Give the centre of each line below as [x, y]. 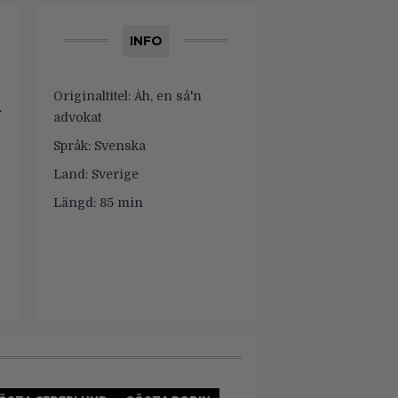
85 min [119, 203]
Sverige [113, 174]
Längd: [75, 203]
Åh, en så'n [166, 96]
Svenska [118, 146]
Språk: [72, 146]
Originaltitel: [92, 96]
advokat [77, 117]
